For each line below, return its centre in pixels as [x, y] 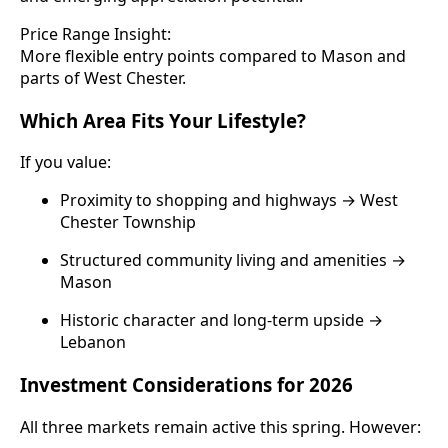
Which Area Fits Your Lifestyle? [163, 120]
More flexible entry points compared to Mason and [213, 55]
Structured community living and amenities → [233, 260]
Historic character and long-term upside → [221, 320]
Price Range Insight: [95, 33]
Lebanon [93, 342]
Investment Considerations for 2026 [186, 385]
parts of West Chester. [103, 77]
